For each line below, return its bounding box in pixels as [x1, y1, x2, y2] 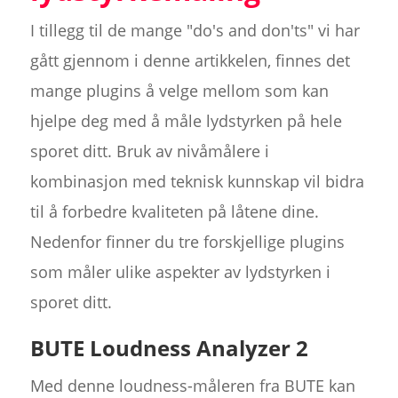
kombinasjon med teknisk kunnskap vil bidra [29, 170, 364, 192]
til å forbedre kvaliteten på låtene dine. [29, 200, 319, 222]
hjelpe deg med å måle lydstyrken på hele [29, 109, 342, 131]
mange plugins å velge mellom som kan [29, 79, 329, 101]
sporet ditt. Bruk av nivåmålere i [29, 139, 269, 162]
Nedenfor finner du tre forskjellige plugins [29, 230, 345, 252]
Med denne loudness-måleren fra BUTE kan [29, 374, 355, 396]
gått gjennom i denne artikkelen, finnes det [29, 49, 350, 71]
